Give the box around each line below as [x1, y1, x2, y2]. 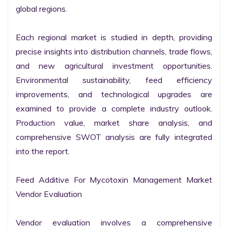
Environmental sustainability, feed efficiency [16, 75, 212, 85]
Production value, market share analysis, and [16, 118, 212, 128]
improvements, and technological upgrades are [16, 89, 212, 99]
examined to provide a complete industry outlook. [16, 103, 212, 113]
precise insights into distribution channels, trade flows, [16, 46, 212, 56]
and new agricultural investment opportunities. [16, 61, 212, 71]
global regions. [16, 4, 67, 14]
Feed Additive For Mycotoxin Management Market [16, 175, 212, 185]
